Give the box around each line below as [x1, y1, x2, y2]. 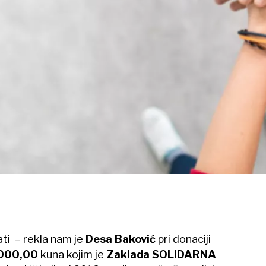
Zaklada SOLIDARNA [106, 248, 216, 261]
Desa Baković [85, 233, 156, 245]
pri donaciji [155, 233, 211, 245]
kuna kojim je [37, 248, 106, 261]
